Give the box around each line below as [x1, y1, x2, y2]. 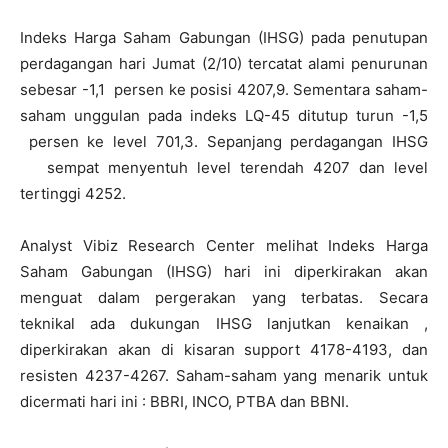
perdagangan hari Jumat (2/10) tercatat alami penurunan [20, 54, 428, 73]
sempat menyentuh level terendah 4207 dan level [20, 158, 428, 177]
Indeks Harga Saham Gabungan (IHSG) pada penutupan [20, 28, 428, 47]
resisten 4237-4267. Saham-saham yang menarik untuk [20, 366, 428, 385]
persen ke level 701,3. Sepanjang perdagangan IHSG [20, 132, 428, 151]
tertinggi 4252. [20, 184, 126, 203]
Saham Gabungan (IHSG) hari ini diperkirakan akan [20, 262, 428, 281]
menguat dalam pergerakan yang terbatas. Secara [20, 288, 428, 307]
